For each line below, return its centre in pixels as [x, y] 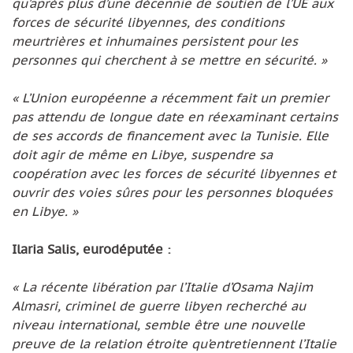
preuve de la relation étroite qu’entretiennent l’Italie [174, 343]
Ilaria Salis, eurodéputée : [91, 249]
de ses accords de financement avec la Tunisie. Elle [170, 135]
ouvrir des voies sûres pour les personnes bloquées [172, 192]
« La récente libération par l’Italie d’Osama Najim [162, 286]
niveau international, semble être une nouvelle [158, 324]
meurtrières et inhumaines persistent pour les [155, 41]
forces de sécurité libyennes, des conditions [148, 22]
